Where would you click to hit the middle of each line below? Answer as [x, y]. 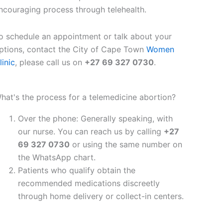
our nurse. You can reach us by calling [91, 131]
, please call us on [50, 62]
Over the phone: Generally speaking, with [95, 118]
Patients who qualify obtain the [76, 170]
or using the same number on [126, 144]
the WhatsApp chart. [56, 157]
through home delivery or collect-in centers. [101, 196]
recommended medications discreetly [89, 183]
